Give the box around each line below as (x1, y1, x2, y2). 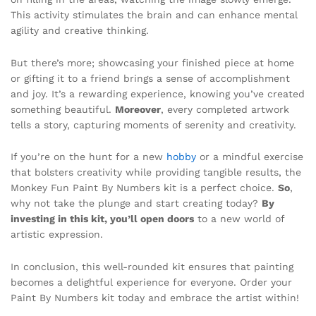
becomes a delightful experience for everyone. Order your (11, 276, 292, 288)
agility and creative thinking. (11, 24, 149, 36)
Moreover (115, 103, 161, 115)
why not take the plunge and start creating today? (11, 197, 262, 209)
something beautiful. (11, 103, 115, 115)
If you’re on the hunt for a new (11, 151, 166, 163)
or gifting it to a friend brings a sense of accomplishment (11, 72, 290, 84)
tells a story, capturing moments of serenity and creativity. (11, 119, 296, 130)
